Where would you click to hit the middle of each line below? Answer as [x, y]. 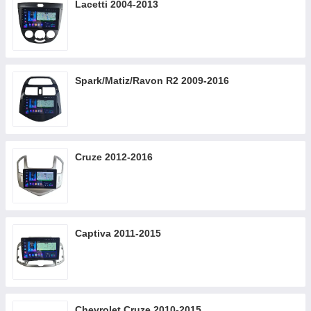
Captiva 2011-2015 [118, 233]
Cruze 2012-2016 [114, 157]
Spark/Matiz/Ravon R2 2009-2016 [152, 81]
